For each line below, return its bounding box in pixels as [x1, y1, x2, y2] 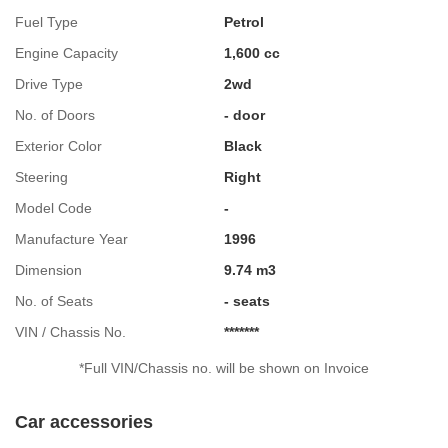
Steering [15, 168, 68, 185]
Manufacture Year [15, 230, 128, 247]
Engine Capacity [15, 44, 118, 61]
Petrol [224, 13, 264, 30]
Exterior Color [15, 137, 102, 154]
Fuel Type [15, 13, 78, 30]
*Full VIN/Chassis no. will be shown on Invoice [79, 359, 369, 376]
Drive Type [15, 75, 83, 92]
